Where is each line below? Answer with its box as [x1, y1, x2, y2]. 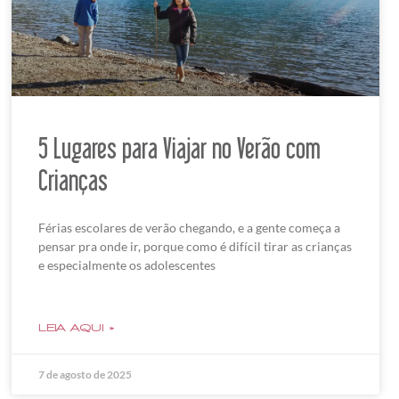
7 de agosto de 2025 [37, 368, 132, 382]
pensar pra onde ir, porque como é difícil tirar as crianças [37, 239, 352, 255]
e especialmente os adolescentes [37, 257, 216, 273]
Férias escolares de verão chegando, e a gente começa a [37, 220, 340, 236]
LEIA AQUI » [37, 322, 115, 334]
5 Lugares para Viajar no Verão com [37, 132, 321, 165]
